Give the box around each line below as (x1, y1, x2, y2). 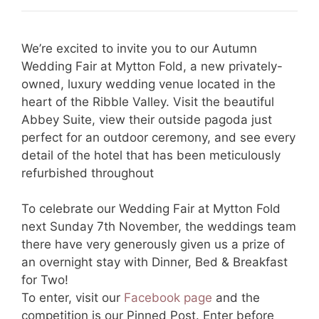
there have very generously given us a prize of (21, 237, 285, 252)
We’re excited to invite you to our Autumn (21, 41, 257, 56)
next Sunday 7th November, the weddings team (21, 219, 296, 234)
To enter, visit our (21, 291, 124, 305)
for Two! (21, 273, 68, 288)
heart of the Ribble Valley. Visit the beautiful (21, 94, 274, 109)
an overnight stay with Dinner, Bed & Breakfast (21, 255, 288, 270)
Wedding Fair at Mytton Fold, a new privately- (21, 58, 283, 73)
